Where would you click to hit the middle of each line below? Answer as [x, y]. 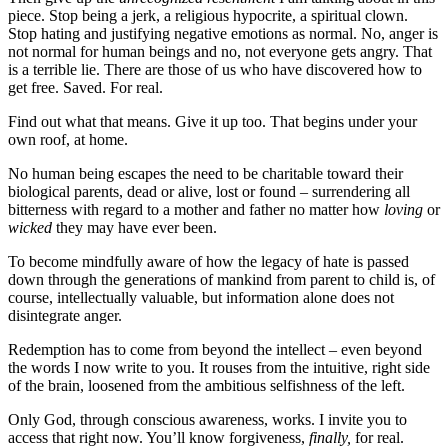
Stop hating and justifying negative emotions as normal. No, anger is [223, 33]
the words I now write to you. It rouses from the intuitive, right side [219, 367]
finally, [332, 437]
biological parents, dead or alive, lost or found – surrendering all [209, 191]
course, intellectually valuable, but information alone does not [201, 297]
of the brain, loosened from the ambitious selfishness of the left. [206, 385]
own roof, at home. [68, 139]
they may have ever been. [136, 227]
